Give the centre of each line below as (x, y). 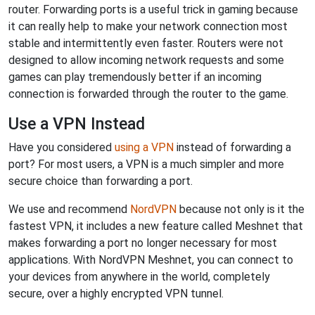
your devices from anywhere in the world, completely (139, 277)
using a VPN (144, 147)
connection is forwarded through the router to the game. (148, 94)
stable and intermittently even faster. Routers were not (146, 43)
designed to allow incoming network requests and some (146, 60)
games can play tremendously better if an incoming (135, 77)
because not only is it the (240, 209)
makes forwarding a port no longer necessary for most (143, 243)
